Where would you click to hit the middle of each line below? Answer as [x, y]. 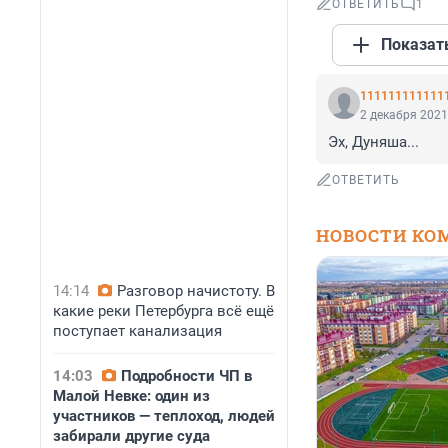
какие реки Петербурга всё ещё [163, 311]
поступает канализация [137, 331]
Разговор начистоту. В [196, 291]
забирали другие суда [131, 436]
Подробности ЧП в [186, 376]
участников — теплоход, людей [164, 416]
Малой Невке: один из [131, 396]
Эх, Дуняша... [373, 142]
